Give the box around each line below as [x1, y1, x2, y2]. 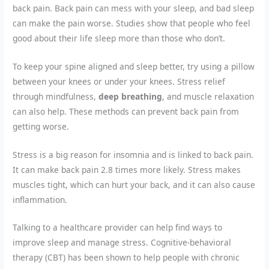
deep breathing [98, 90, 163, 102]
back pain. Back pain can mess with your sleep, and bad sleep [13, 2, 255, 14]
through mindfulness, [13, 90, 99, 102]
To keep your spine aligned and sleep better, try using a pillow [13, 60, 255, 72]
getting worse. [13, 120, 70, 132]
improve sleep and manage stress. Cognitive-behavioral [13, 237, 232, 249]
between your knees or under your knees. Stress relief [13, 75, 226, 87]
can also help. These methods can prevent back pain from [13, 105, 240, 117]
